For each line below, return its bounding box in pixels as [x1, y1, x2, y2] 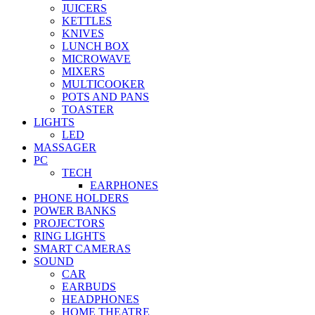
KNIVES [62, 27, 104, 40]
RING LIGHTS [34, 230, 105, 243]
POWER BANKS [34, 205, 116, 217]
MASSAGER [34, 141, 96, 154]
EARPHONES [90, 179, 158, 192]
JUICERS [62, 2, 107, 15]
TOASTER [62, 103, 114, 116]
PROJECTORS [34, 217, 105, 230]
